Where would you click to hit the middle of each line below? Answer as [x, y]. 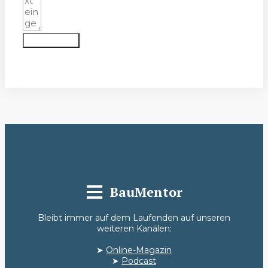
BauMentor [147, 192]
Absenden [51, 41]
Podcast [139, 261]
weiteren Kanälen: [134, 228]
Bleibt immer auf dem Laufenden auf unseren [134, 217]
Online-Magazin [139, 250]
